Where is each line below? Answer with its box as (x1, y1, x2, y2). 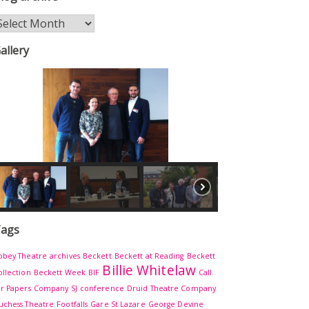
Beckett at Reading (114, 250, 184, 261)
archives (50, 250, 80, 261)
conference (79, 283, 124, 293)
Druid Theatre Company (126, 283, 217, 293)
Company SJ (33, 283, 77, 293)
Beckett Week (33, 267, 86, 277)
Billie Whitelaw (102, 261, 196, 279)
